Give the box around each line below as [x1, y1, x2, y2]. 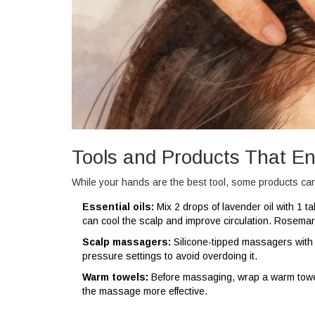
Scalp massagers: [82, 236, 171, 247]
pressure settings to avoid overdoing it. [82, 250, 257, 262]
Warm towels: [82, 271, 148, 283]
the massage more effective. [82, 285, 207, 297]
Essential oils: [82, 200, 154, 212]
